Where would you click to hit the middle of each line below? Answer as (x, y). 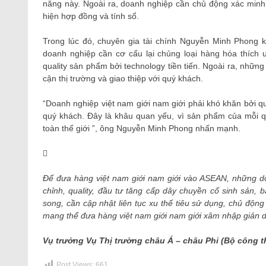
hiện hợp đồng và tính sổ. (91, 16)
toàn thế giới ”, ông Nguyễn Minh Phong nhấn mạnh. (142, 128)
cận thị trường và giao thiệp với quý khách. (123, 78)
